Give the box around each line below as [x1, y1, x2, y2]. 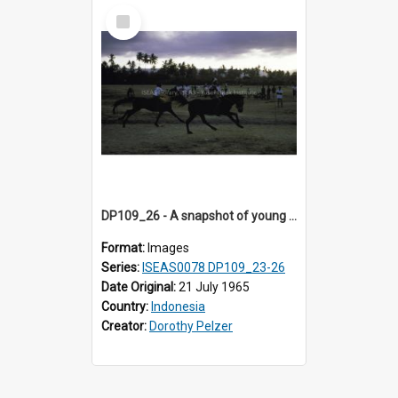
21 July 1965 [179, 279, 250, 294]
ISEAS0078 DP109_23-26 [142, 259, 285, 275]
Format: [101, 240, 147, 255]
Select [109, 3, 147, 20]
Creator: [101, 318, 149, 333]
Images [147, 240, 189, 255]
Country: [101, 298, 151, 314]
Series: [101, 259, 142, 275]
